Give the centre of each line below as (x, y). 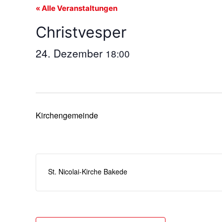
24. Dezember (71, 53)
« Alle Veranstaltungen (77, 8)
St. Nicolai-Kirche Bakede (88, 171)
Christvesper (81, 32)
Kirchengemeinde (67, 115)
